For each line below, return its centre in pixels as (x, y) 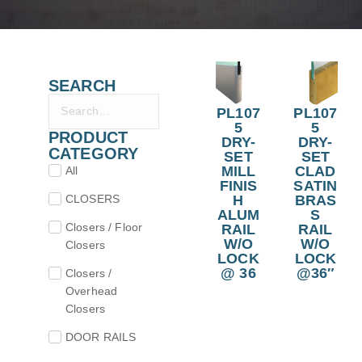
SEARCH (82, 85)
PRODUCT (88, 137)
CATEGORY (94, 153)
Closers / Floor (104, 227)
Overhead (92, 290)
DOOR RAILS (101, 337)
